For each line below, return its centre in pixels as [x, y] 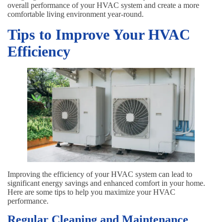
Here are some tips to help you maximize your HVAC [91, 192]
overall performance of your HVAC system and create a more [103, 5]
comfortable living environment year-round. [76, 14]
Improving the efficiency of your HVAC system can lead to [100, 174]
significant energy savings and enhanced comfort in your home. [106, 183]
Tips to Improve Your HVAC [99, 35]
